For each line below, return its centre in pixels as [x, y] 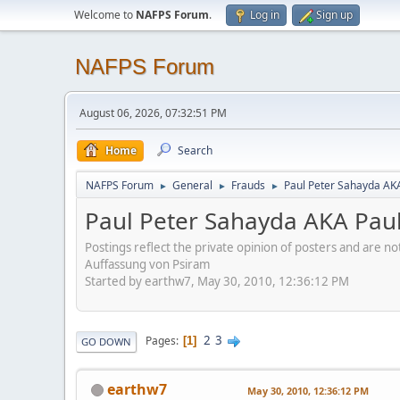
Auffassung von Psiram [147, 264]
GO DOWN [106, 341]
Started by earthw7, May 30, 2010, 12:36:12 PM [217, 281]
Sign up [334, 15]
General [192, 185]
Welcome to [105, 15]
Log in [265, 15]
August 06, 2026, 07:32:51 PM [153, 113]
